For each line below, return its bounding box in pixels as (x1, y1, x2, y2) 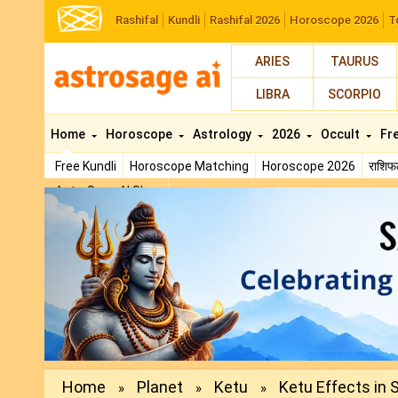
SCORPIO (328, 87, 382, 101)
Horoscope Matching (130, 159, 249, 173)
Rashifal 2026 (210, 13, 280, 27)
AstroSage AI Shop (55, 184, 162, 198)
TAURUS (330, 54, 379, 68)
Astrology (193, 127, 254, 141)
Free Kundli (55, 159, 116, 173)
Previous (102, 188, 171, 210)
